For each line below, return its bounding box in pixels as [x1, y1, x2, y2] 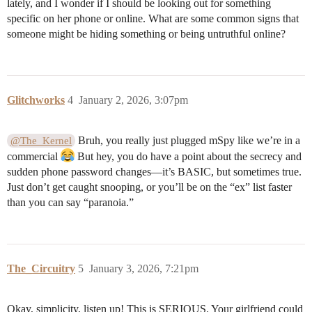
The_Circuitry [7, 263, 75, 275]
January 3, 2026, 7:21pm [89, 263, 198, 275]
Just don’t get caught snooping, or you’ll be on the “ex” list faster [7, 181, 292, 194]
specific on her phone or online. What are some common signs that [7, 13, 299, 25]
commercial [7, 150, 61, 163]
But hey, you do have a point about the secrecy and [75, 150, 302, 163]
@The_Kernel [10, 135, 72, 147]
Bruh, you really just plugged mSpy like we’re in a [75, 134, 301, 147]
